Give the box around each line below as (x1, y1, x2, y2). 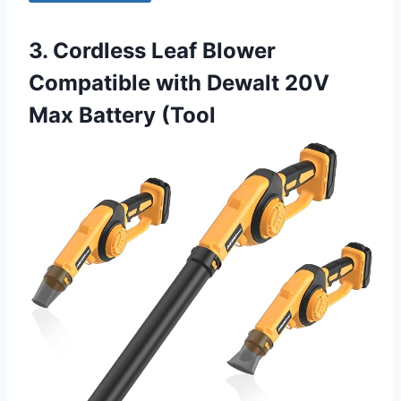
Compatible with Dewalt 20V (29, 69, 329, 96)
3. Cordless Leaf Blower (29, 37, 276, 64)
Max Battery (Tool (29, 101, 216, 128)
